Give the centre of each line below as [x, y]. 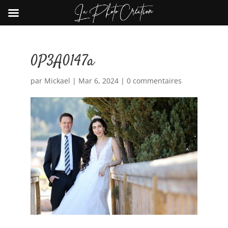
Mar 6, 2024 [98, 81]
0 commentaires [154, 81]
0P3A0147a [62, 62]
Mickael [57, 81]
